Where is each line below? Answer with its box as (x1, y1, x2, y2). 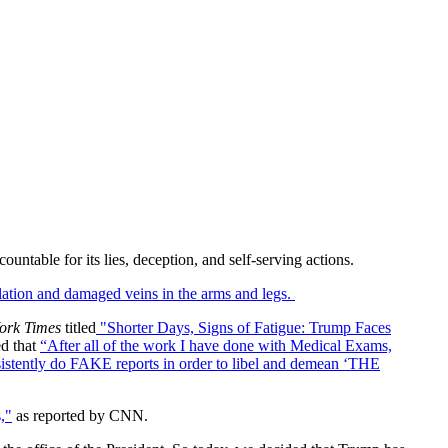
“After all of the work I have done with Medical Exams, (40, 336, 392, 354)
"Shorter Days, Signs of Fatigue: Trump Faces (100, 318, 391, 336)
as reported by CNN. (12, 406, 152, 424)
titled (65, 318, 96, 336)
